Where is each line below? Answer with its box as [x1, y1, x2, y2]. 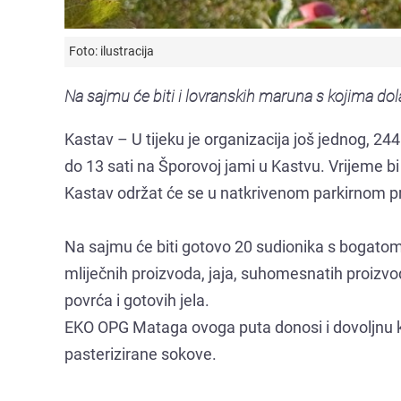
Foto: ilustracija [69, 43, 154, 59]
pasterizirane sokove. [64, 344, 217, 363]
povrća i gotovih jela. [64, 290, 209, 310]
